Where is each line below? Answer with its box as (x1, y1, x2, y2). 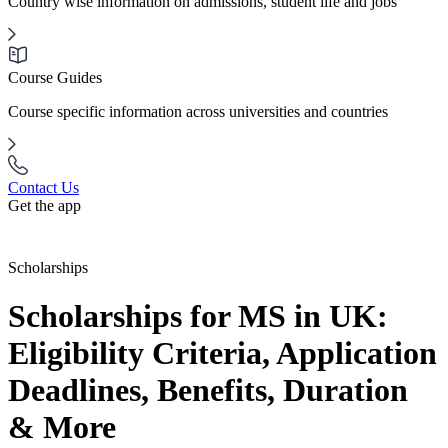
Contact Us (8, 179, 79, 196)
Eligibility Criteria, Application (8, 335, 437, 372)
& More (8, 409, 116, 446)
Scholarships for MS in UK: (8, 298, 388, 335)
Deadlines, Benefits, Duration (8, 372, 408, 409)
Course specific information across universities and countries (8, 103, 388, 120)
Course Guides (8, 69, 102, 86)
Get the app (8, 197, 81, 214)
